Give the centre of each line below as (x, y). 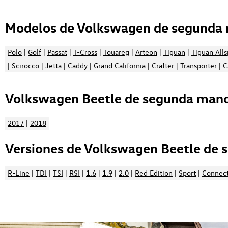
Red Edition (154, 173)
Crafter (163, 66)
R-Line (19, 173)
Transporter (198, 66)
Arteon (146, 52)
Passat (57, 52)
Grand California (120, 66)
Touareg (116, 52)
